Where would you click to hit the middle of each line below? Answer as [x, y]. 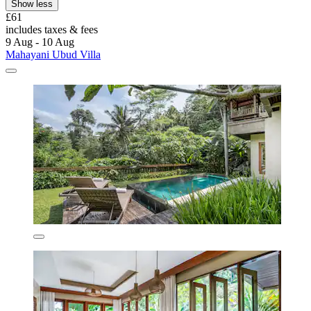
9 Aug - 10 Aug [40, 42]
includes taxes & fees [52, 29]
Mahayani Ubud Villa [53, 54]
